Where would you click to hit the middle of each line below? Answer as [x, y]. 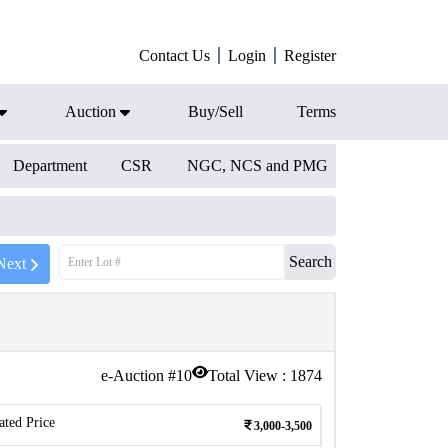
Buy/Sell [215, 111]
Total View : [249, 375]
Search [310, 261]
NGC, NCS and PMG [257, 165]
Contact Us [174, 55]
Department [49, 165]
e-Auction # [138, 375]
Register [310, 55]
